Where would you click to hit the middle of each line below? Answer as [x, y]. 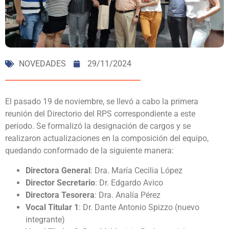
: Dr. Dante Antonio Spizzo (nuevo [139, 207]
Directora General [58, 170]
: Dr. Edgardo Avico [129, 182]
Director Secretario [60, 182]
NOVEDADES [42, 64]
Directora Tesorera [60, 195]
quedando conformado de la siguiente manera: [89, 151]
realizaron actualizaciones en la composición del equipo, [107, 139]
